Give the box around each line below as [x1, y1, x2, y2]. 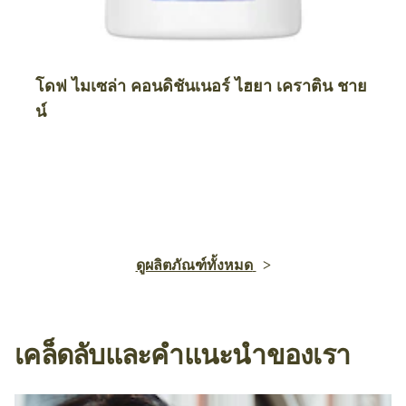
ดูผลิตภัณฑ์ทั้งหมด [135, 257, 253, 274]
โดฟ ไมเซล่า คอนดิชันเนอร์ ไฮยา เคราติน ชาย [35, 76, 368, 95]
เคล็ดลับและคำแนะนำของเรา [14, 335, 350, 374]
